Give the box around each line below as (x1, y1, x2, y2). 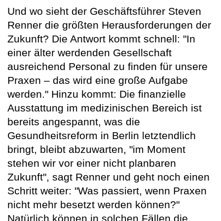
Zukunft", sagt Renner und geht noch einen (7, 171, 210, 183)
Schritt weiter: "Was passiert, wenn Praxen (7, 185, 207, 197)
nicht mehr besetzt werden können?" (7, 199, 180, 211)
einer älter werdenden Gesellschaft (7, 47, 172, 59)
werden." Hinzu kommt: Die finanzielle (7, 88, 186, 100)
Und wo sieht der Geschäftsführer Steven (7, 5, 201, 17)
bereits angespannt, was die (7, 116, 140, 128)
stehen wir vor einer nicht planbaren (7, 157, 176, 169)
